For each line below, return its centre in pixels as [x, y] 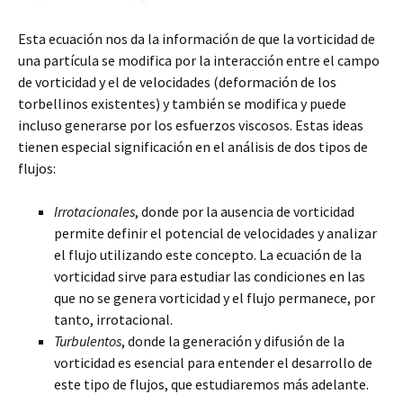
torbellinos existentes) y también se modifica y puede [182, 103]
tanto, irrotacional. [113, 319]
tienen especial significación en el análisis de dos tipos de [193, 146]
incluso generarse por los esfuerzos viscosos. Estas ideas [191, 125]
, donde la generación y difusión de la [233, 340]
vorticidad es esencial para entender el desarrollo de [213, 362]
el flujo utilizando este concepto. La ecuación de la [208, 254]
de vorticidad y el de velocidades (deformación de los [177, 81]
